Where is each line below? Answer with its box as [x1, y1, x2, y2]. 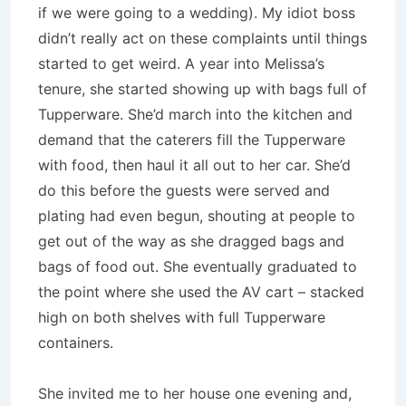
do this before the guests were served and [38, 181, 330, 199]
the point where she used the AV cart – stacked [38, 283, 364, 301]
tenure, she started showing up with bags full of [38, 80, 367, 98]
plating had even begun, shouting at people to [38, 207, 355, 225]
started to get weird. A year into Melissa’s [38, 54, 324, 72]
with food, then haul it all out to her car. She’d [38, 156, 351, 174]
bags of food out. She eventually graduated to [38, 257, 357, 275]
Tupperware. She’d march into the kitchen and [38, 105, 353, 123]
